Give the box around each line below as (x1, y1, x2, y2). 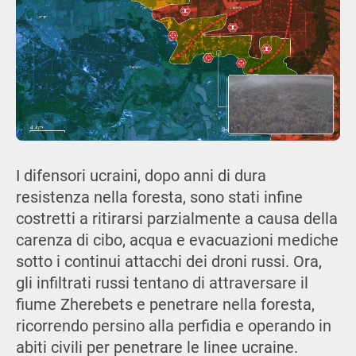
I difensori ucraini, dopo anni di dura (15, 167, 266, 186)
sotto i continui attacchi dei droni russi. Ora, (15, 253, 322, 272)
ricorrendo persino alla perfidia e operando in (15, 317, 331, 336)
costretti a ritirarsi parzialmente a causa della (15, 210, 338, 229)
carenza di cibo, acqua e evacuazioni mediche (15, 231, 339, 250)
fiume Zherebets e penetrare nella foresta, (15, 296, 315, 315)
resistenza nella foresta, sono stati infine (15, 188, 303, 207)
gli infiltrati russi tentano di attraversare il (15, 274, 308, 293)
